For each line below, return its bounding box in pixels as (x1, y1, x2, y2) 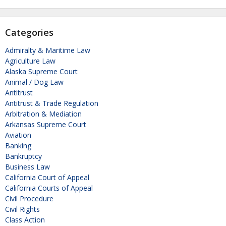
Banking (5, 140, 31, 150)
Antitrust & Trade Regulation (5, 98, 98, 108)
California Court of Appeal (5, 172, 89, 182)
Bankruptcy (5, 151, 42, 161)
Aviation (5, 130, 31, 140)
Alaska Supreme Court (5, 66, 78, 76)
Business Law (5, 161, 50, 172)
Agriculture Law (5, 55, 55, 66)
